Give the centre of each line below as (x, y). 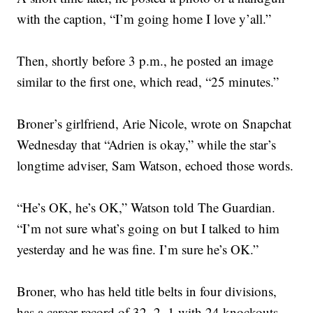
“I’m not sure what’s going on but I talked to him (148, 228)
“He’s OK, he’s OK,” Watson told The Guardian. (146, 208)
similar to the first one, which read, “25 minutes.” (148, 82)
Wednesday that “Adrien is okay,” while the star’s (147, 145)
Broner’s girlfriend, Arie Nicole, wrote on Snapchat (154, 124)
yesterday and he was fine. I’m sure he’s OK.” (138, 249)
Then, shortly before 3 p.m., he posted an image (145, 61)
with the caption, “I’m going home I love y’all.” (144, 19)
